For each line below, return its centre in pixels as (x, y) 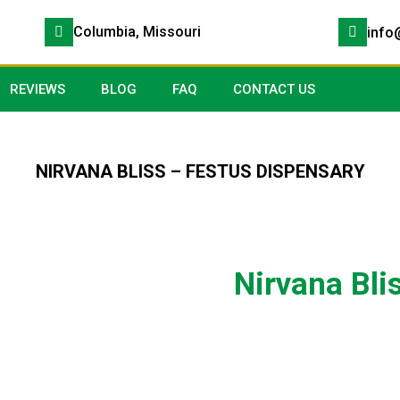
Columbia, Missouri (137, 32)
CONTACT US (274, 89)
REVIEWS (37, 89)
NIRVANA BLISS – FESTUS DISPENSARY (200, 171)
